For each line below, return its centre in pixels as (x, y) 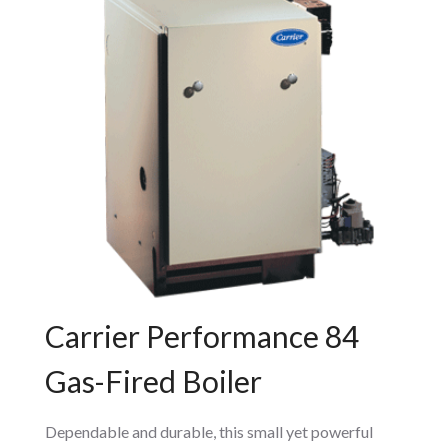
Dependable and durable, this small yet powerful (208, 432)
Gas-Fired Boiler (153, 381)
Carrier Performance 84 (201, 336)
